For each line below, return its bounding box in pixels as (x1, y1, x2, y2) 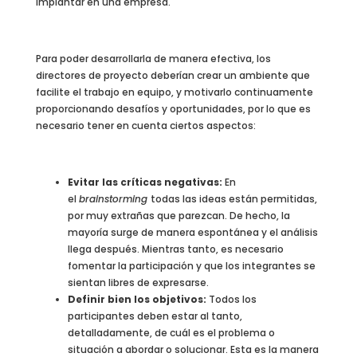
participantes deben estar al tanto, (67, 308, 242, 323)
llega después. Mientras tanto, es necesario (67, 241, 284, 256)
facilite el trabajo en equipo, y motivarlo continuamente (35, 85, 313, 100)
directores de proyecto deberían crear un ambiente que (35, 69, 310, 83)
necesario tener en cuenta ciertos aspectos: (35, 119, 256, 133)
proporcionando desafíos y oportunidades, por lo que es (35, 102, 311, 116)
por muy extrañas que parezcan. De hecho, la (67, 208, 290, 222)
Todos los (208, 292, 257, 306)
